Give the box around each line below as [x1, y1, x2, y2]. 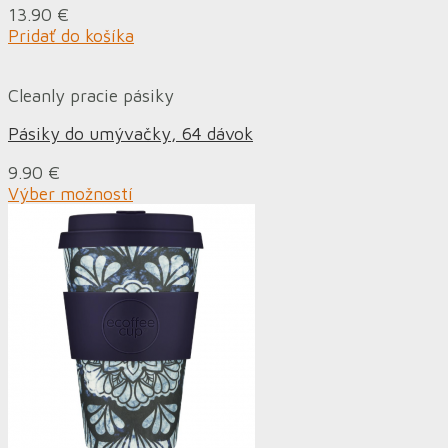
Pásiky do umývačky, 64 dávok [8, 123, 253, 145]
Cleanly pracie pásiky [8, 84, 174, 106]
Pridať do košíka [8, 25, 134, 47]
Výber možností [8, 183, 133, 205]
